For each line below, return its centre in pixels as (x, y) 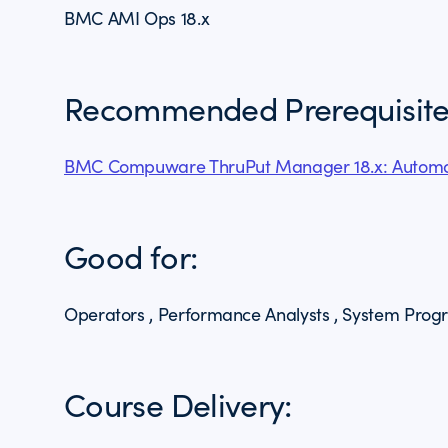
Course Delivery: (178, 404)
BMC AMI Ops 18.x (137, 18)
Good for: (131, 256)
